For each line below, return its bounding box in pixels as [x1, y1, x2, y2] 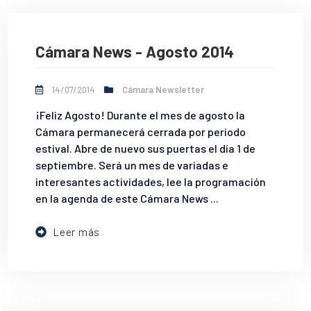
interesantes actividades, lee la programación [35, 175, 267, 189]
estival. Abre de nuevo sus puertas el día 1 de [35, 142, 256, 155]
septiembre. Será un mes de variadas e [35, 158, 229, 172]
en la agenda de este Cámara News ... [35, 192, 219, 205]
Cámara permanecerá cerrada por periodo [35, 125, 246, 139]
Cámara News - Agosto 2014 [35, 41, 235, 61]
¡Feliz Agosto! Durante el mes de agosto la [35, 108, 246, 122]
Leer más [53, 226, 101, 239]
